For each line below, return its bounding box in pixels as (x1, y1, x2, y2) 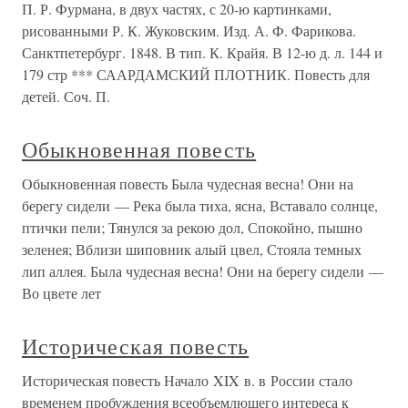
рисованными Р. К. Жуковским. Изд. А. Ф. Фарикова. (22, 21, 356, 40)
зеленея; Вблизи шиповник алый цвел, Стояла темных (22, 240, 362, 259)
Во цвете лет (22, 283, 101, 302)
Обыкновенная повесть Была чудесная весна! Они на (22, 174, 353, 193)
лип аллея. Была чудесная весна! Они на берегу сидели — (22, 261, 383, 280)
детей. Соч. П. (22, 87, 110, 106)
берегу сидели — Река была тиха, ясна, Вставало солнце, (22, 196, 378, 215)
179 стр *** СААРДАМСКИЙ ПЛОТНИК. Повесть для (22, 65, 370, 84)
